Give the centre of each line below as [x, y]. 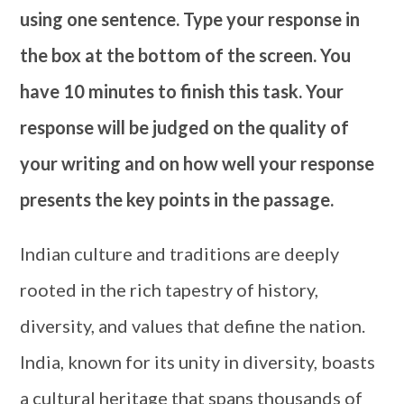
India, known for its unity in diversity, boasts [198, 362]
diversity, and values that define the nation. [193, 326]
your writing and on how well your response [197, 163]
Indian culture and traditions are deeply [180, 253]
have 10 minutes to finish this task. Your [182, 91]
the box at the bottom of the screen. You [186, 55]
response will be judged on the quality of [185, 127]
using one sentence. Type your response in [190, 19]
